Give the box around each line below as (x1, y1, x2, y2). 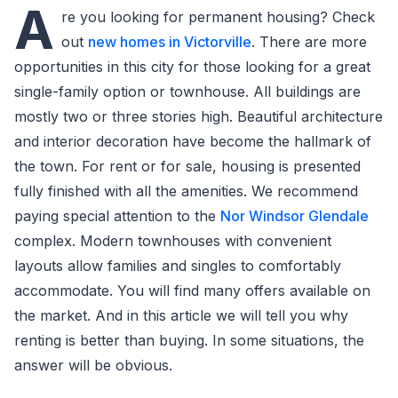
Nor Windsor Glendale (220, 207, 369, 225)
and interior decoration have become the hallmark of (14, 132, 371, 150)
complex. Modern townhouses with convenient (14, 232, 331, 250)
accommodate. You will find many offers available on (14, 282, 370, 299)
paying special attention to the (14, 207, 220, 225)
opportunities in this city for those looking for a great (14, 58, 370, 76)
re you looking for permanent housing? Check (61, 8, 375, 26)
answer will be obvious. (14, 356, 172, 374)
